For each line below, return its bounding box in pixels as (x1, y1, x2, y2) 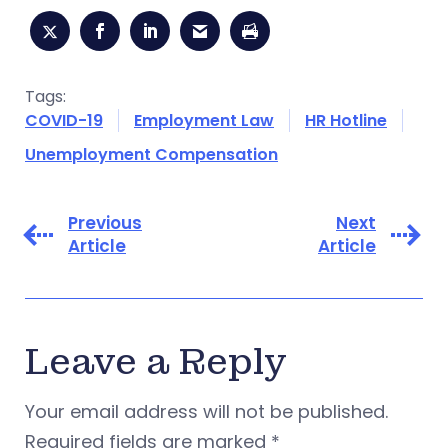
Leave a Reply (25, 339, 287, 385)
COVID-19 (25, 108, 103, 132)
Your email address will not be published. (25, 398, 388, 424)
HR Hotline (305, 108, 387, 132)
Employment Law (134, 108, 274, 132)
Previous (68, 210, 142, 235)
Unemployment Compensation (25, 142, 278, 166)
